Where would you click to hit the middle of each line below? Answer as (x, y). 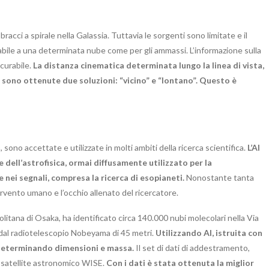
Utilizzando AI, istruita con (209, 232)
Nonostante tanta (220, 177)
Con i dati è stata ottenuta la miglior (180, 262)
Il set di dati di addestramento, (192, 247)
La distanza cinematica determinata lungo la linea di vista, (149, 65)
